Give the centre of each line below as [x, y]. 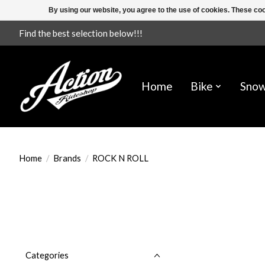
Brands [67, 158]
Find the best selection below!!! [81, 33]
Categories [47, 256]
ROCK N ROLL [120, 158]
